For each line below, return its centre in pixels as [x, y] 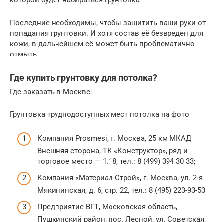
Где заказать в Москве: [51, 91]
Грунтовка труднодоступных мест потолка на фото [100, 114]
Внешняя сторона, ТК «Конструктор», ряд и [112, 151]
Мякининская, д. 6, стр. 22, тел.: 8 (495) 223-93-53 [121, 190]
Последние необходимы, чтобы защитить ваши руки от [108, 23]
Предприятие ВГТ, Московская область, [107, 207]
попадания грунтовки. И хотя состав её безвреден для [107, 33]
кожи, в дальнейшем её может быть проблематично [102, 43]
